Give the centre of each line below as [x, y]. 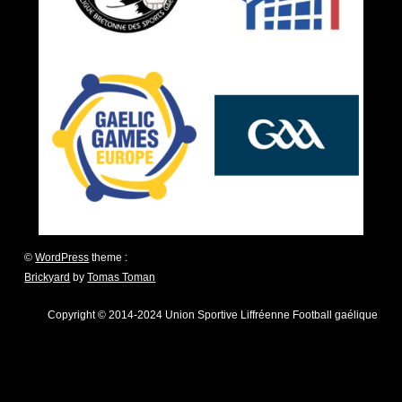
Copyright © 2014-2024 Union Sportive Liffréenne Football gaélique [212, 315]
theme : [109, 257]
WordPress [62, 257]
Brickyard [48, 277]
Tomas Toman [122, 277]
